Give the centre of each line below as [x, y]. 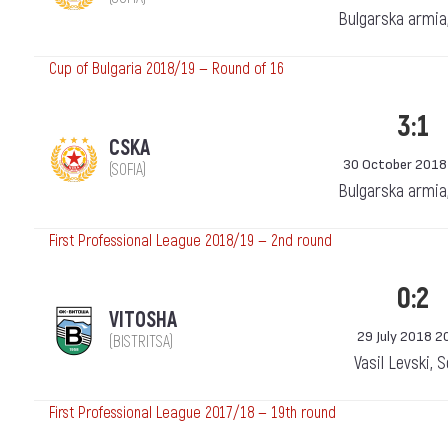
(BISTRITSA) [141, 342]
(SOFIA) [127, 170]
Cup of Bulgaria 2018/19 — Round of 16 [166, 69]
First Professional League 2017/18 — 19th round [192, 413]
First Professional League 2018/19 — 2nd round [190, 241]
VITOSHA [143, 320]
